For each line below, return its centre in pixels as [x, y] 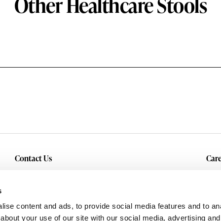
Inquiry [27, 174]
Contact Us [33, 159]
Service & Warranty [48, 190]
